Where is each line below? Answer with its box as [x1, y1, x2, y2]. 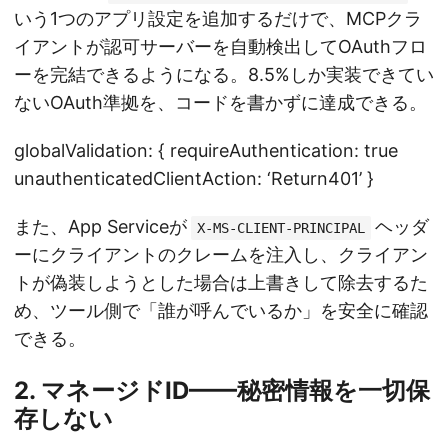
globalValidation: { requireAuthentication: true [14, 139, 398, 161]
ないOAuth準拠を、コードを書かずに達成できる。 [14, 91, 427, 113]
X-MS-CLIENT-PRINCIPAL [197, 219, 365, 236]
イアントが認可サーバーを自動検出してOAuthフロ [14, 35, 427, 57]
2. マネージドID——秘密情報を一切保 [14, 375, 430, 405]
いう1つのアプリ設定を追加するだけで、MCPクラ [14, 7, 422, 29]
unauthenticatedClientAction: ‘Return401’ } [14, 167, 374, 189]
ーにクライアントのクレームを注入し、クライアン [14, 243, 428, 265]
